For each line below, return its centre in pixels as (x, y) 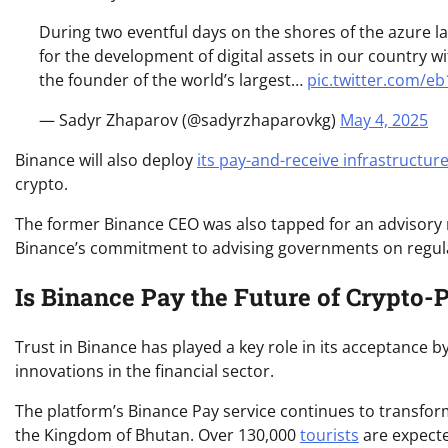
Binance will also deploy (106, 159)
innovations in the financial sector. (144, 371)
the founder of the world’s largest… (173, 79)
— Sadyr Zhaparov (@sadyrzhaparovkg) (189, 119)
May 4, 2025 (384, 119)
